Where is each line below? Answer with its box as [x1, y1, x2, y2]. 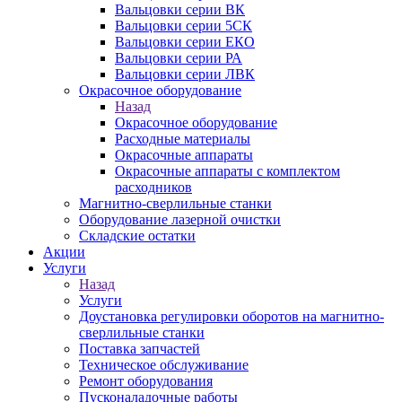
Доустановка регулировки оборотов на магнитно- [79, 309, 384, 324]
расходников [115, 179, 192, 195]
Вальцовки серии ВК [115, 2, 245, 17]
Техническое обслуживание [79, 357, 249, 372]
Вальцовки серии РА [115, 50, 242, 66]
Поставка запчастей [79, 341, 200, 356]
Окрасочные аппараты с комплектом [115, 163, 340, 179]
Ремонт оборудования [79, 373, 213, 389]
